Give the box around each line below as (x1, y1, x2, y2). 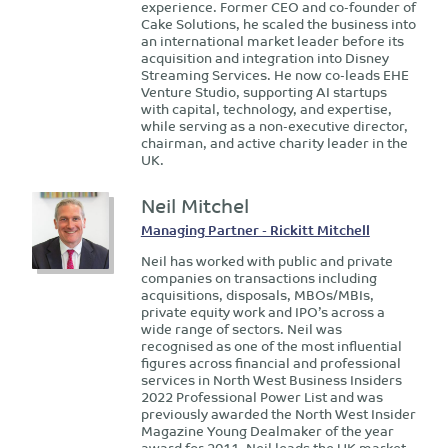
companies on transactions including (140, 265, 377, 289)
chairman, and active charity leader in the (140, 130, 408, 154)
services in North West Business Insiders (140, 367, 402, 391)
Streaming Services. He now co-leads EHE (140, 62, 409, 86)
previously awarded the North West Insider (140, 401, 416, 425)
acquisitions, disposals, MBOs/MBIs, (140, 282, 374, 306)
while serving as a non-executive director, (140, 113, 408, 137)
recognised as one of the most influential (140, 333, 402, 357)
